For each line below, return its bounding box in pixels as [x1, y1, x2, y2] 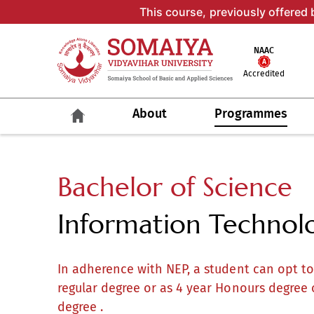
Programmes [214, 107, 287, 121]
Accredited [243, 69, 285, 78]
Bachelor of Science [57, 170, 293, 204]
